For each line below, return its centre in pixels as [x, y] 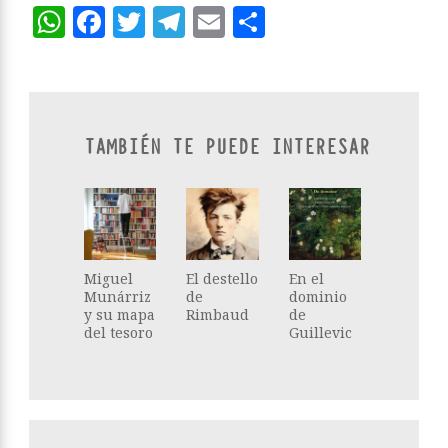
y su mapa [119, 314]
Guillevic [320, 332]
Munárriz [117, 296]
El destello [222, 278]
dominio [317, 296]
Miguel [108, 278]
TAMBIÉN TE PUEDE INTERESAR [227, 147]
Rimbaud [218, 314]
